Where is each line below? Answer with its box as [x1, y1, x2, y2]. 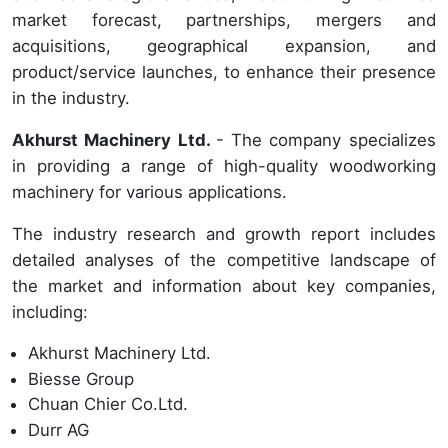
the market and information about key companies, [12, 276, 436, 297]
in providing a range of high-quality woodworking [12, 156, 436, 177]
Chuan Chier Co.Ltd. [28, 394, 188, 415]
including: [12, 302, 88, 323]
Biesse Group [28, 368, 134, 389]
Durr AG [28, 419, 89, 440]
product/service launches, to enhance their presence [12, 62, 436, 83]
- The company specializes [215, 130, 436, 151]
